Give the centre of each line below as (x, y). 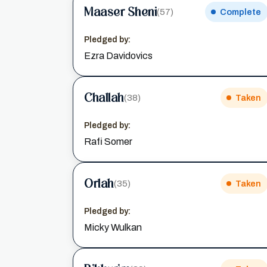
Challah (104, 97)
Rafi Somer (108, 142)
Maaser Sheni (120, 12)
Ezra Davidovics (118, 56)
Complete (240, 12)
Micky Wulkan (113, 227)
